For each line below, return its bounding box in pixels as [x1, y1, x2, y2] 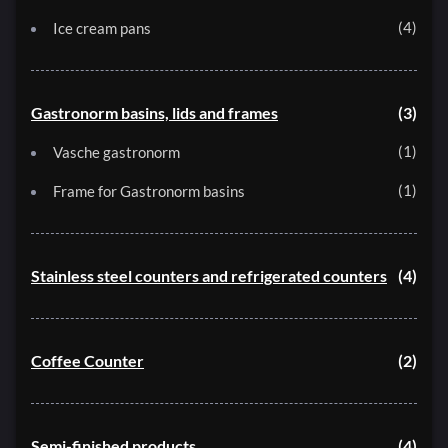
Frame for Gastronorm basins [53, 182, 245, 201]
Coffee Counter [31, 351, 144, 371]
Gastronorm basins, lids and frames [31, 103, 278, 123]
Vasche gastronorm [53, 143, 180, 162]
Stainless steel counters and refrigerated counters [31, 266, 387, 286]
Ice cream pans [53, 19, 151, 38]
